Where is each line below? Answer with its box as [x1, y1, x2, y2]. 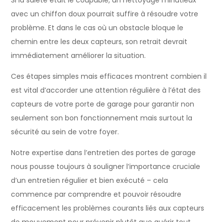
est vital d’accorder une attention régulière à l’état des [11, 85, 201, 95]
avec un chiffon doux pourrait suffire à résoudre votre [11, 8, 199, 19]
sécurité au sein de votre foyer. [11, 126, 119, 137]
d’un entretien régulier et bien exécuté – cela [11, 175, 168, 185]
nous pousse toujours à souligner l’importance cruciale [11, 161, 201, 171]
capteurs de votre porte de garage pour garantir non [11, 99, 195, 109]
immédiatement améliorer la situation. [11, 50, 146, 60]
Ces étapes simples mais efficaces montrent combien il [11, 71, 207, 81]
